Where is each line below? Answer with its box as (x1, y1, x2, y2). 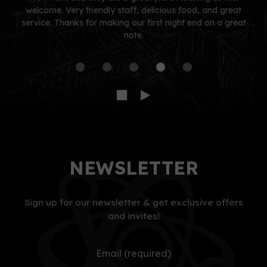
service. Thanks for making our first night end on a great (21, 17, 246, 28)
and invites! (107, 210, 160, 222)
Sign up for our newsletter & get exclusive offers (24, 197, 243, 208)
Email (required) (96, 247, 171, 259)
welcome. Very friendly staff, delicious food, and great (26, 5, 241, 15)
